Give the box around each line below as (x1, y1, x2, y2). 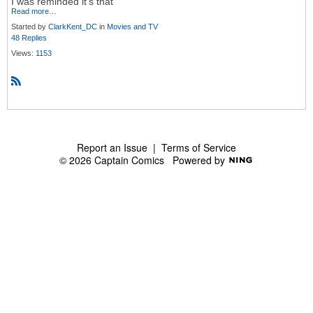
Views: (11, 49, 36, 58)
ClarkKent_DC (48, 22, 97, 31)
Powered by (173, 152, 228, 167)
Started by (11, 22, 48, 31)
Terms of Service (161, 140, 236, 154)
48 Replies (11, 34, 47, 43)
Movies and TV (107, 22, 158, 31)
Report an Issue (77, 140, 147, 154)
